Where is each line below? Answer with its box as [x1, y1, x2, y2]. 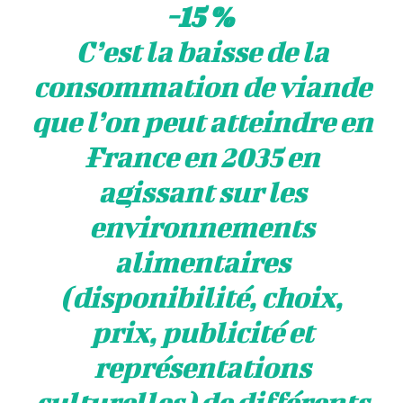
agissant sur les [97, 174, 306, 208]
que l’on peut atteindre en [31, 103, 372, 138]
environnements [89, 209, 314, 243]
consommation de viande [32, 68, 371, 103]
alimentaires [113, 244, 290, 278]
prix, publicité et [90, 314, 313, 348]
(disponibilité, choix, [60, 279, 343, 313]
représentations [93, 349, 310, 383]
